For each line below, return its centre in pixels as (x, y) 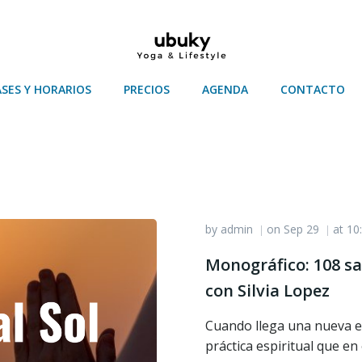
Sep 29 (301, 229)
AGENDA (225, 89)
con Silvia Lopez (267, 290)
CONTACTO (313, 89)
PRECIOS (147, 89)
